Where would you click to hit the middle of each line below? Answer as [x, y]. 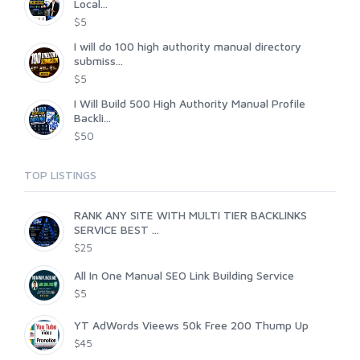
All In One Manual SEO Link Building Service [184, 276]
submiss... [98, 61]
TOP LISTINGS [60, 175]
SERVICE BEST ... [117, 230]
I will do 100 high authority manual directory [188, 47]
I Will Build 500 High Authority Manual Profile [190, 104]
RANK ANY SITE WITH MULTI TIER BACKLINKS [190, 215]
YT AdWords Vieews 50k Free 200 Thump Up [191, 325]
